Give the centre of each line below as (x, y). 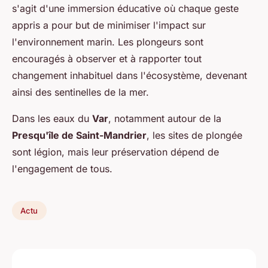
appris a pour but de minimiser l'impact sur (109, 25)
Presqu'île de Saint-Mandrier (79, 135)
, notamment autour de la (165, 119)
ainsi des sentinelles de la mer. (80, 92)
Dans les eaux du (52, 119)
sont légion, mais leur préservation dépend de (115, 152)
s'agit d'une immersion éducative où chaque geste (125, 9)
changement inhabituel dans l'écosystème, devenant (130, 76)
